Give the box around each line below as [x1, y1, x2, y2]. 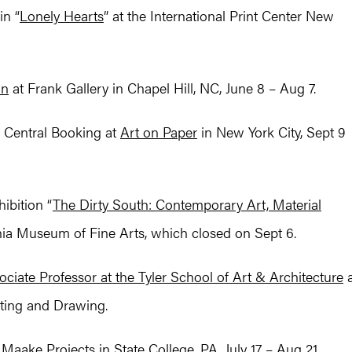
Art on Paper [120, 122, 197, 142]
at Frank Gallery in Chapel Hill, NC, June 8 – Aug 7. [9, 78, 316, 98]
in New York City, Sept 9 [197, 122, 346, 142]
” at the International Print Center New [104, 5, 334, 26]
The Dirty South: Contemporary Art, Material [53, 194, 321, 214]
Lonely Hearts [20, 5, 104, 26]
